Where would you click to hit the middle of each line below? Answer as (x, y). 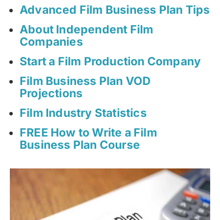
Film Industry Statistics (83, 113)
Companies (51, 42)
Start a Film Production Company (110, 62)
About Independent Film (87, 30)
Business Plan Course (80, 145)
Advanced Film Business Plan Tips (115, 10)
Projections (51, 94)
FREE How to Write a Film (88, 133)
